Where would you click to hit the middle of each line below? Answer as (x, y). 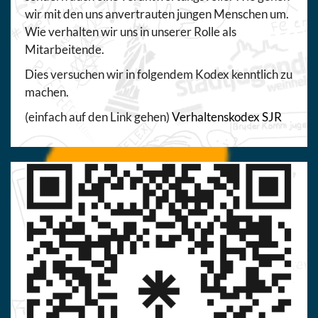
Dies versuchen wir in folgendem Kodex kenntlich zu (159, 74)
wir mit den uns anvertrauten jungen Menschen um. (157, 13)
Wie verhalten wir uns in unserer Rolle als (131, 31)
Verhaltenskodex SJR (227, 116)
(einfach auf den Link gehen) (98, 116)
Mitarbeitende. (65, 49)
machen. (47, 92)
